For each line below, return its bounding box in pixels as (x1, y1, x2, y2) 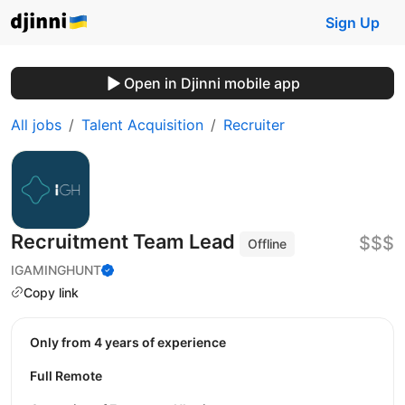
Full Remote (30, 368, 102, 384)
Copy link (24, 284, 79, 300)
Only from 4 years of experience (40, 334, 226, 351)
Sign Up (325, 14, 380, 32)
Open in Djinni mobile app (123, 74, 300, 92)
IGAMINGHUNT (11, 261, 101, 278)
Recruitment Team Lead (11, 230, 240, 253)
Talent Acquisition (81, 116, 203, 134)
